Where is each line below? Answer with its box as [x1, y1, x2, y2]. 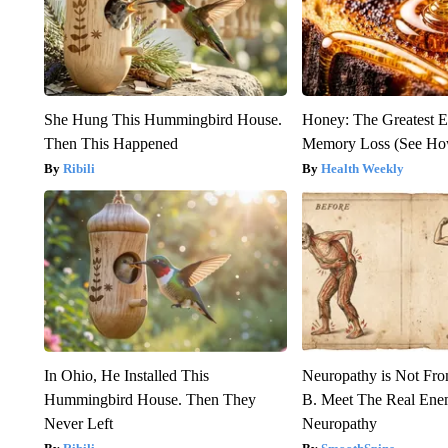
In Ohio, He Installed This [43, 366, 209, 384]
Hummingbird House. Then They [43, 390, 256, 408]
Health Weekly [321, 160, 405, 176]
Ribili [62, 160, 95, 176]
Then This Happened [43, 134, 178, 152]
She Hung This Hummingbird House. [43, 110, 282, 128]
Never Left [43, 414, 113, 432]
